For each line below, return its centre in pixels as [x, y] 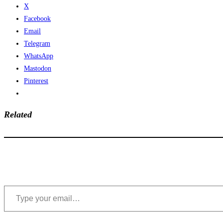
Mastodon [38, 69]
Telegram [37, 44]
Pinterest [36, 81]
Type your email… [15, 185]
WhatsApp [39, 56]
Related [18, 115]
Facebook [37, 19]
